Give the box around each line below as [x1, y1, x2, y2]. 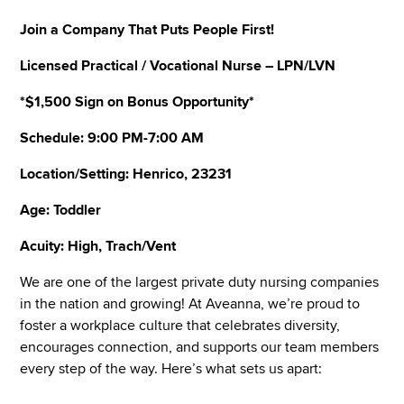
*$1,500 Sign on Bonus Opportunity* [20, 92, 255, 111]
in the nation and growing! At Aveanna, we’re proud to [20, 294, 361, 313]
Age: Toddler [20, 200, 102, 219]
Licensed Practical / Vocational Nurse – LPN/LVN [20, 56, 336, 75]
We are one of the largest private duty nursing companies [20, 272, 380, 291]
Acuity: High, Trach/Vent [20, 236, 177, 255]
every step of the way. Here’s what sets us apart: [20, 359, 323, 378]
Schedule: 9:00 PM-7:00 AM [20, 128, 205, 147]
